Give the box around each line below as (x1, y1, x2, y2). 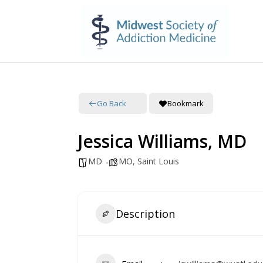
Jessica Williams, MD (77, 129, 247, 153)
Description (116, 206, 175, 221)
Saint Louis (137, 156, 179, 167)
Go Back (97, 97, 126, 109)
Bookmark (167, 97, 204, 109)
